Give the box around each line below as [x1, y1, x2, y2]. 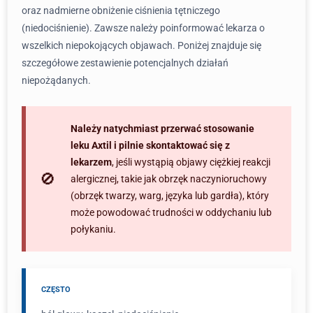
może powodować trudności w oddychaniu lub [71, 207, 272, 218]
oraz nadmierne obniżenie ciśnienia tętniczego [22, 5, 220, 16]
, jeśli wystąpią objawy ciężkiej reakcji [112, 156, 270, 168]
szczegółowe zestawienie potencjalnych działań [22, 57, 228, 68]
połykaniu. [71, 224, 116, 235]
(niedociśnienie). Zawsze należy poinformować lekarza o [22, 22, 265, 34]
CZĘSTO [41, 285, 71, 294]
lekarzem [71, 156, 112, 168]
